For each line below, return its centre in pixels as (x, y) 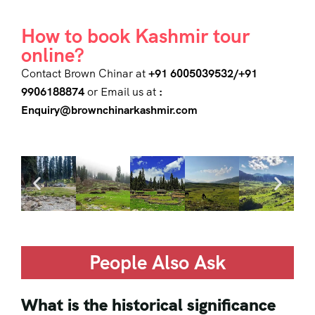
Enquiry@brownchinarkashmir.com (109, 110)
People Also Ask (157, 262)
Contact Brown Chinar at (85, 74)
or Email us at (122, 92)
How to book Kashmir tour (135, 36)
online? (53, 55)
